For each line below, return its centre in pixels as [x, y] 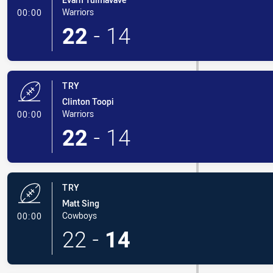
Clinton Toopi [88, 101]
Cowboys [79, 215]
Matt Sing [80, 203]
